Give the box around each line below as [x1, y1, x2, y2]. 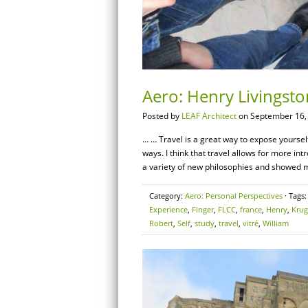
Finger [192, 204, 214, 214]
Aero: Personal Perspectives [185, 190, 283, 201]
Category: [149, 190, 185, 201]
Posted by [142, 110, 181, 122]
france [240, 204, 262, 214]
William [263, 218, 289, 228]
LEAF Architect [181, 110, 236, 122]
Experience [149, 204, 188, 214]
